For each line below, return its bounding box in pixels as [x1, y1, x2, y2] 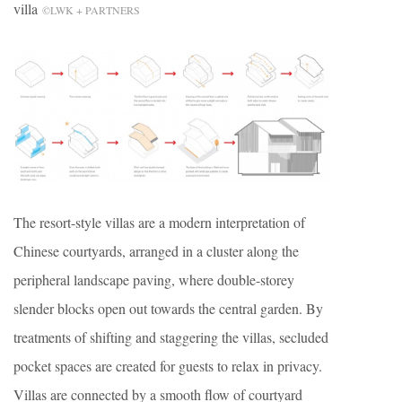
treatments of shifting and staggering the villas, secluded [13, 328, 328, 347]
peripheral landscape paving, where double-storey [13, 270, 294, 290]
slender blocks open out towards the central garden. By [13, 299, 323, 319]
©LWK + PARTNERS [42, 2, 140, 17]
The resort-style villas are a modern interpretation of [13, 213, 305, 232]
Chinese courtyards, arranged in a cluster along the [13, 241, 299, 261]
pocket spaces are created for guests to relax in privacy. [13, 356, 322, 376]
